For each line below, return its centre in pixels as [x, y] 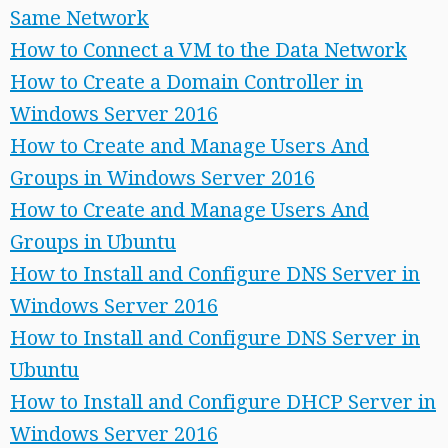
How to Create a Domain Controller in [186, 82]
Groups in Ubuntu [93, 242]
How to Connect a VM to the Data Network [208, 50]
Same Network [79, 18]
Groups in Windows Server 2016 [162, 178]
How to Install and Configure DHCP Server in [223, 402]
